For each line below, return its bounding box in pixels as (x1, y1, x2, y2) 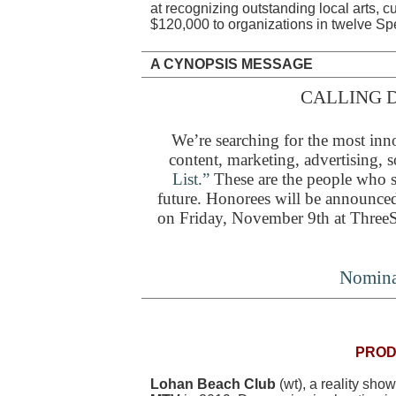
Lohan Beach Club (150, 377, 276, 392)
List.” (172, 170, 209, 189)
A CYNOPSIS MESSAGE (150, 57, 313, 72)
